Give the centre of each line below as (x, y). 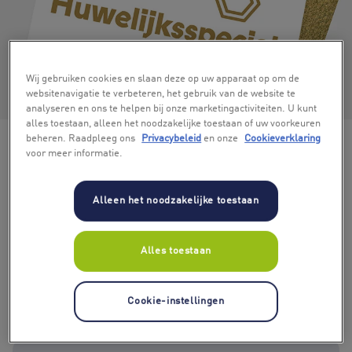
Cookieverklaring (283, 139)
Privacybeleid (172, 139)
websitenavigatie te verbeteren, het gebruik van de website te (161, 94)
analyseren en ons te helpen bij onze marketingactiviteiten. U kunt (172, 109)
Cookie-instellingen (176, 302)
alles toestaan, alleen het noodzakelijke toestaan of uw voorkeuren (174, 124)
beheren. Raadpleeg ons (82, 139)
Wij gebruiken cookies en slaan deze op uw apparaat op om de (163, 79)
